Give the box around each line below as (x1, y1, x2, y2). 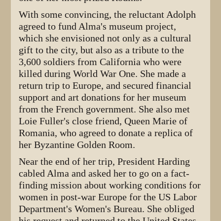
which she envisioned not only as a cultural (19, 33, 192, 44)
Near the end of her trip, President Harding (19, 156, 190, 168)
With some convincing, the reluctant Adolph (19, 9, 196, 21)
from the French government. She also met (19, 104, 190, 115)
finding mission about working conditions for (19, 180, 201, 191)
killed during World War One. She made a (19, 68, 186, 80)
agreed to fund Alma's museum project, (19, 21, 177, 33)
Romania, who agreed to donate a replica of (19, 127, 193, 139)
